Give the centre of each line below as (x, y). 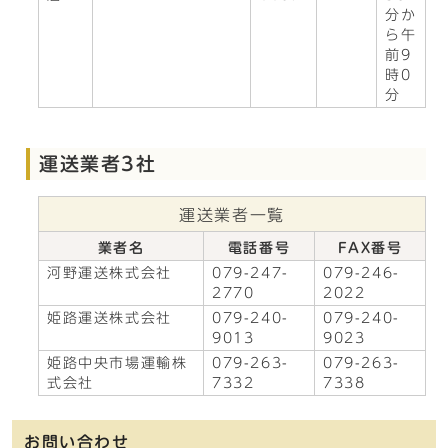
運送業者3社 (98, 163)
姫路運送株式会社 (109, 318)
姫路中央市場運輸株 (117, 363)
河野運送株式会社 (109, 273)
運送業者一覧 (232, 215)
